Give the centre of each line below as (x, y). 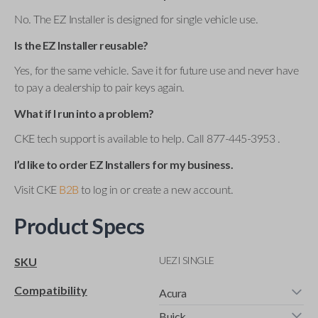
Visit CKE (35, 190)
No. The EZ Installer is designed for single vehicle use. (136, 20)
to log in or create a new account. (157, 190)
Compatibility (51, 290)
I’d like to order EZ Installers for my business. (124, 164)
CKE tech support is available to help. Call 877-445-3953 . (147, 139)
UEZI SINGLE (187, 260)
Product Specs (79, 225)
